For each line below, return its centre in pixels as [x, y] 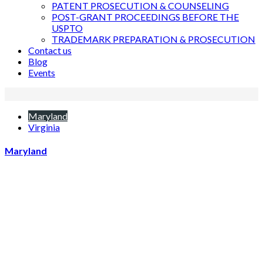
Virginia [44, 127]
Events [42, 73]
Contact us [50, 50]
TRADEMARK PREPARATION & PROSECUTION [154, 39]
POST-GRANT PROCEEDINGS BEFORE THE [145, 17]
